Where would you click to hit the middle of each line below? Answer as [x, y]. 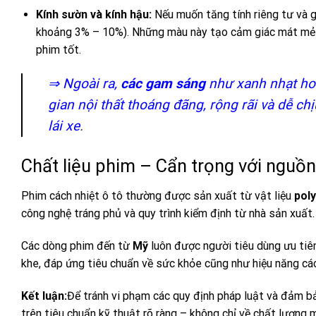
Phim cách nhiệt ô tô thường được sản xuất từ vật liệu [158, 195]
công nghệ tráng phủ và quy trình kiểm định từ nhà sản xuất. [168, 213]
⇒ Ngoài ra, [84, 84]
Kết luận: [44, 296]
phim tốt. [58, 50]
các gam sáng [163, 84]
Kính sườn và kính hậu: [95, 15]
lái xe [64, 126]
